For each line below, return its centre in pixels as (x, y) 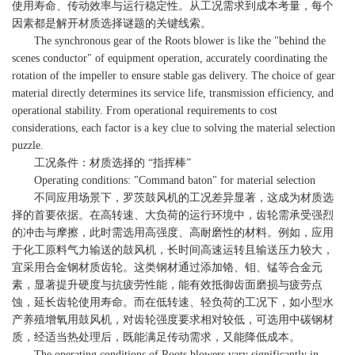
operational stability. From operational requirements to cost (145, 111)
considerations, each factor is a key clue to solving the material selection (174, 128)
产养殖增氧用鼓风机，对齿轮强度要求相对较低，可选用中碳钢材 (173, 320)
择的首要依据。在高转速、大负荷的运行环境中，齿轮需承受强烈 (173, 215)
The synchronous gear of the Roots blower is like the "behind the (169, 41)
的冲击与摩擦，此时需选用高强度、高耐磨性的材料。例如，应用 (173, 233)
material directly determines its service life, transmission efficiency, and (173, 93)
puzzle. (28, 145)
